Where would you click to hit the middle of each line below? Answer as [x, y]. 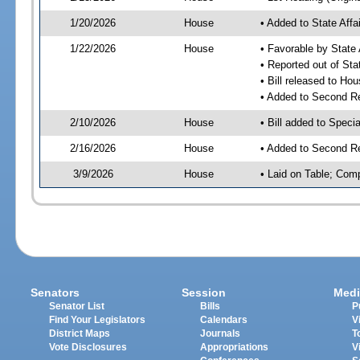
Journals [221, 334]
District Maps [80, 334]
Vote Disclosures [88, 348]
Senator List [77, 307]
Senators [55, 293]
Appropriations [235, 348]
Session [204, 293]
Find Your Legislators [98, 320]
